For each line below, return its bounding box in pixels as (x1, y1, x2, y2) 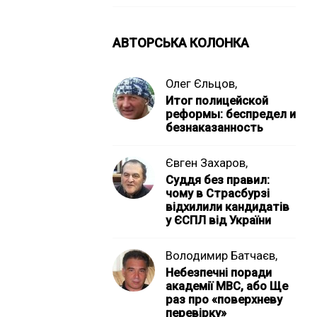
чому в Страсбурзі (165, 187, 270, 200)
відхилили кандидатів (165, 200, 289, 214)
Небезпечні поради (165, 266, 272, 279)
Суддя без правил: (165, 173, 270, 187)
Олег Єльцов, (165, 77, 237, 91)
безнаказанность (165, 121, 263, 134)
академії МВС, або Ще (165, 279, 288, 293)
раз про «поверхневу (165, 293, 282, 306)
